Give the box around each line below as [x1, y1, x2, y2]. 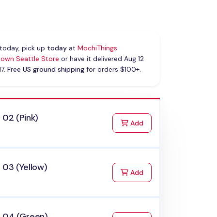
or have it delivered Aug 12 [59, 54, 144, 63]
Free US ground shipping [7, 65, 84, 74]
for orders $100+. [84, 65, 141, 74]
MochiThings [77, 44, 117, 53]
